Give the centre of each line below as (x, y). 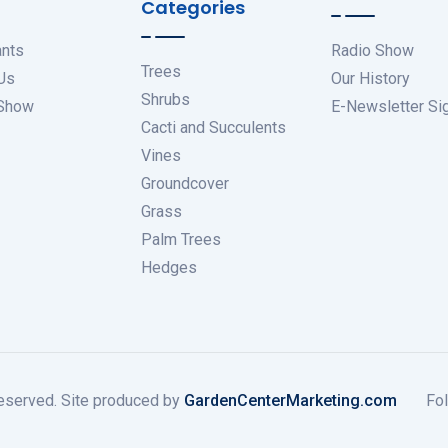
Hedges (169, 268)
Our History (370, 79)
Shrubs (165, 100)
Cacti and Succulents (213, 128)
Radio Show (372, 51)
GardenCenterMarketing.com (290, 400)
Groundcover (185, 184)
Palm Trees (181, 240)
